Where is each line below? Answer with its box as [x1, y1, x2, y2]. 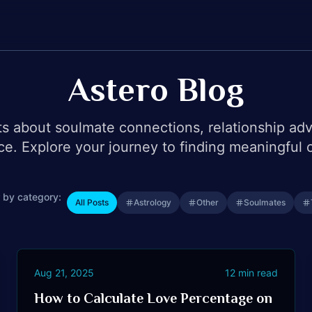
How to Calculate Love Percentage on [34, 290, 272, 306]
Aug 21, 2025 [34, 267, 94, 279]
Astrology [134, 197, 171, 208]
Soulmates [244, 197, 286, 208]
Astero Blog [68, 71, 244, 109]
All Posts [75, 197, 109, 208]
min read [235, 267, 278, 279]
